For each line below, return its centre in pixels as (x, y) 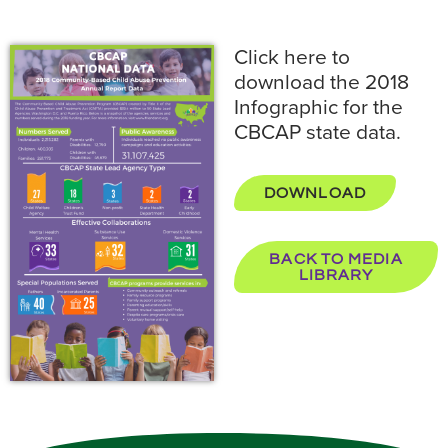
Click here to (292, 57)
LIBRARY (336, 275)
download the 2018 (321, 82)
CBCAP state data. (317, 132)
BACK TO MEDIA (336, 259)
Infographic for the (318, 107)
